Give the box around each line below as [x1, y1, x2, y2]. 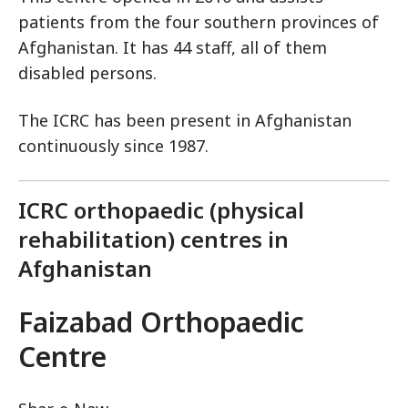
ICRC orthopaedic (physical [18, 195, 304, 226]
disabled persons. [18, 62, 157, 85]
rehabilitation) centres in [18, 224, 289, 255]
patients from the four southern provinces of [18, 11, 379, 34]
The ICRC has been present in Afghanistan [18, 109, 352, 132]
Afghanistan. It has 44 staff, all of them [18, 36, 327, 59]
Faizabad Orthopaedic [18, 303, 304, 342]
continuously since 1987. [18, 135, 209, 158]
